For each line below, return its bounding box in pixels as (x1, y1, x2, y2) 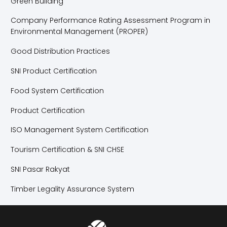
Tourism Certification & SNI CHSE (11, 144, 124, 155)
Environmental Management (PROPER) (11, 26, 148, 37)
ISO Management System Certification (11, 125, 148, 135)
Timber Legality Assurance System (11, 183, 134, 194)
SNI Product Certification (11, 66, 97, 77)
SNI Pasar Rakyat (11, 164, 70, 175)
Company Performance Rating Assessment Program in (11, 15, 210, 26)
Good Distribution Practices (11, 46, 110, 57)
